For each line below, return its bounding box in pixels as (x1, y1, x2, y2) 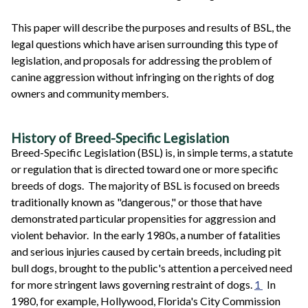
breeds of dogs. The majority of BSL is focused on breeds (11, 179, 280, 192)
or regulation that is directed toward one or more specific (11, 162, 278, 176)
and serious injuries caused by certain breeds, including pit (11, 245, 281, 258)
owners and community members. (11, 86, 168, 100)
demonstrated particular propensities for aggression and (11, 212, 276, 225)
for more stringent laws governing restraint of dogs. (11, 278, 254, 291)
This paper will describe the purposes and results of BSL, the (11, 20, 291, 34)
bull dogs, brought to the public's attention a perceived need (11, 261, 292, 275)
